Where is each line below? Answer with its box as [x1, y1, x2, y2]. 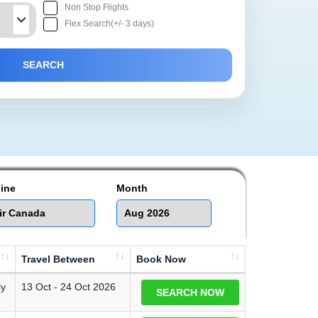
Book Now [136, 253, 186, 265]
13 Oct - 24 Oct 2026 [21, 281, 116, 292]
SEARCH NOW [156, 287, 224, 298]
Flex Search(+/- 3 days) [65, 16, 154, 26]
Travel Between [21, 253, 95, 265]
